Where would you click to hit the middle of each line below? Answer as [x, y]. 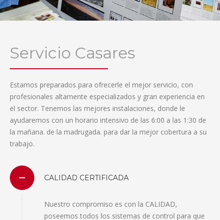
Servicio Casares [72, 53]
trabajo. [22, 144]
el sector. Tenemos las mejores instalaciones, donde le [97, 109]
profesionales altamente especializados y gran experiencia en [107, 97]
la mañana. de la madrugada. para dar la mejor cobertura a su [108, 132]
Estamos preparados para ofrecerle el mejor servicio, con [101, 85]
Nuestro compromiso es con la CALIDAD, [111, 204]
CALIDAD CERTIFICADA [86, 178]
